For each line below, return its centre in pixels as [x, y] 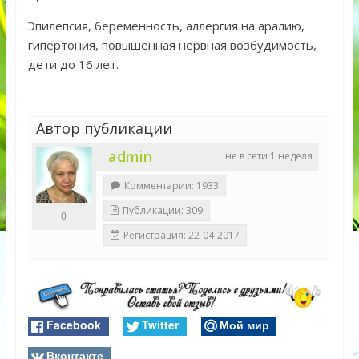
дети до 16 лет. [73, 65]
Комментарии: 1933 [171, 186]
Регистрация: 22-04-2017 [181, 236]
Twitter [160, 325]
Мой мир [244, 325]
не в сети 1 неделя [269, 156]
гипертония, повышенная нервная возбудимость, [172, 45]
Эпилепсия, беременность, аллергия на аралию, [166, 26]
